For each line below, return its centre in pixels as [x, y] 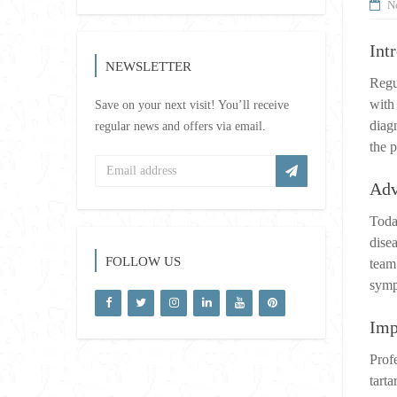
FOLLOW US [143, 261]
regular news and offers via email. [180, 126]
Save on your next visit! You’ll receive [192, 105]
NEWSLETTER [148, 66]
